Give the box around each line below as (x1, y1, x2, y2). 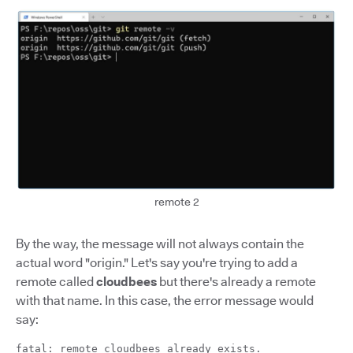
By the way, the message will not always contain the (16, 236, 304, 251)
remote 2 (154, 195, 199, 208)
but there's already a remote (157, 273, 316, 289)
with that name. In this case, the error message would (16, 292, 314, 308)
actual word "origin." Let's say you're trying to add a (16, 255, 298, 270)
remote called (16, 273, 96, 289)
